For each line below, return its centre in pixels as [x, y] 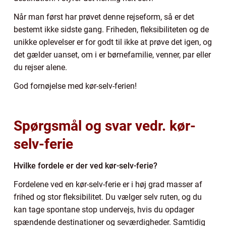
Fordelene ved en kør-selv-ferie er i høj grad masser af [108, 185]
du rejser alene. [40, 68]
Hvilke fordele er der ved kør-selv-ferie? [86, 166]
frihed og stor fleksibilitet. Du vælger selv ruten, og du [108, 197]
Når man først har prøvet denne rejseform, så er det [104, 17]
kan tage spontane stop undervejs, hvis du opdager [104, 210]
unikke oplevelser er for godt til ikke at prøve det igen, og [113, 42]
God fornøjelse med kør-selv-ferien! [76, 86]
